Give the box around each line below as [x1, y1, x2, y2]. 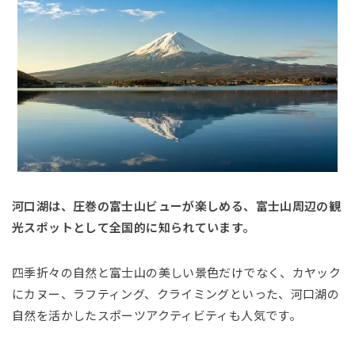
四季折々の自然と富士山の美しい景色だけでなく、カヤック [12, 266, 342, 281]
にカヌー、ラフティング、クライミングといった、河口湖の [12, 288, 340, 302]
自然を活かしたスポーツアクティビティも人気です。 [12, 309, 301, 323]
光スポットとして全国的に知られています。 [12, 221, 255, 235]
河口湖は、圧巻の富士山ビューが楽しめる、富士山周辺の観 [12, 200, 342, 214]
